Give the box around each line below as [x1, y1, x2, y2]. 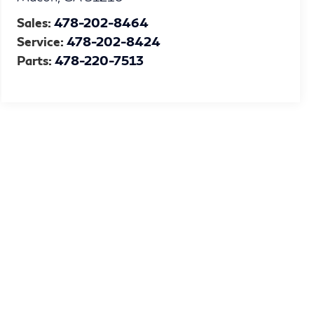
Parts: [17, 52, 55, 68]
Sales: [17, 14, 52, 30]
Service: [17, 33, 67, 49]
